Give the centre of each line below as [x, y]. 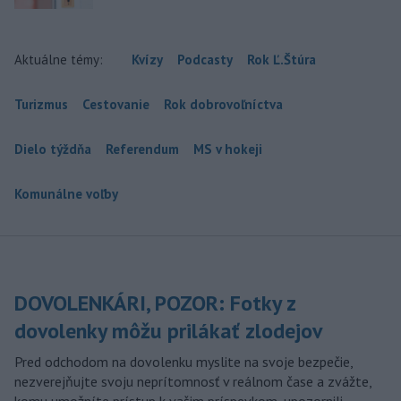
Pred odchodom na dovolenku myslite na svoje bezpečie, [183, 362]
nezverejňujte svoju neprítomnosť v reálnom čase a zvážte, [193, 382]
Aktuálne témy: [59, 60]
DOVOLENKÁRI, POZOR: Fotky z [155, 303]
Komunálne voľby [66, 194]
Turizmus [41, 105]
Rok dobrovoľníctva [223, 105]
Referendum [142, 149]
